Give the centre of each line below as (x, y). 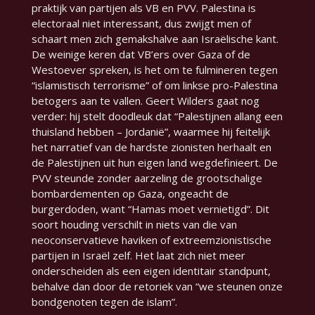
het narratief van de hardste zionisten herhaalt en (151, 147)
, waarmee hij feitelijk (219, 132)
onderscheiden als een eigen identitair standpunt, (151, 271)
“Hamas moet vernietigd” (189, 209)
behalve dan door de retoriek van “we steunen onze (157, 287)
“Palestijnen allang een (228, 116)
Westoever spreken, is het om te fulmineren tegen (154, 70)
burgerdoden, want (79, 209)
